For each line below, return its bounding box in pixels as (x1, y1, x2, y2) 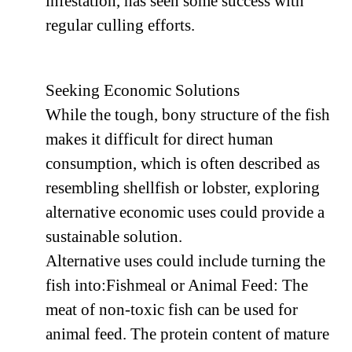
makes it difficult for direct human (46, 130, 273, 149)
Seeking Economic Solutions (46, 81, 240, 101)
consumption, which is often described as (46, 154, 320, 174)
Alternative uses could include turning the (46, 251, 325, 271)
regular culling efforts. (46, 16, 195, 35)
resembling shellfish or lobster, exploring (46, 178, 320, 198)
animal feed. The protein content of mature (46, 324, 329, 344)
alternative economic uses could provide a (46, 203, 324, 222)
